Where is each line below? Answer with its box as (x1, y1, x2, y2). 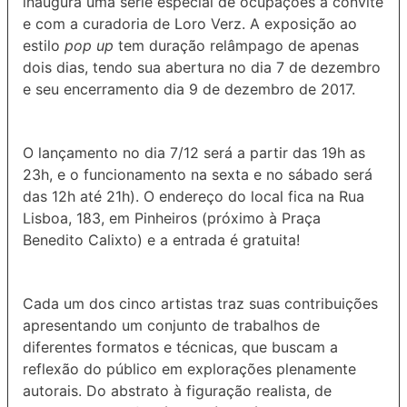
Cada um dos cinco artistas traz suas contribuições (23, 293, 378, 313)
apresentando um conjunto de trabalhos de (23, 315, 320, 334)
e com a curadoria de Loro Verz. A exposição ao (23, 14, 357, 33)
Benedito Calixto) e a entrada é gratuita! (23, 230, 300, 249)
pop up (65, 35, 114, 55)
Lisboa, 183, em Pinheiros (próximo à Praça (23, 208, 321, 227)
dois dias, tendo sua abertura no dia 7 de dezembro (23, 57, 381, 76)
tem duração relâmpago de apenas (114, 35, 359, 55)
